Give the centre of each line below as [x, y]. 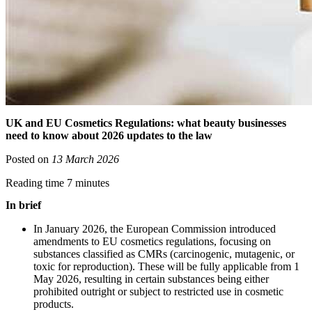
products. [54, 304]
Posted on [29, 159]
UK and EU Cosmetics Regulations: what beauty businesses [146, 123]
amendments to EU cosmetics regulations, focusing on [152, 241]
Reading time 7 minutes [57, 183]
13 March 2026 [85, 159]
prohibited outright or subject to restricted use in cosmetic [158, 291]
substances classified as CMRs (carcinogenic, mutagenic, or [164, 253]
